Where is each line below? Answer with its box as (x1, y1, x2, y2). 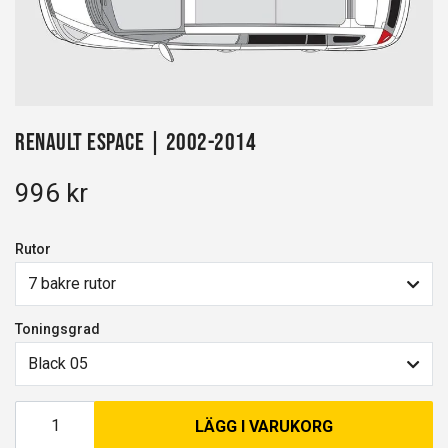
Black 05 (28, 354, 88, 374)
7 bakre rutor (28, 274, 116, 294)
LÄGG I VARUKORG (194, 416, 333, 436)
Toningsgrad (15, 320, 100, 337)
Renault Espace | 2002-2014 (15, 128, 256, 155)
